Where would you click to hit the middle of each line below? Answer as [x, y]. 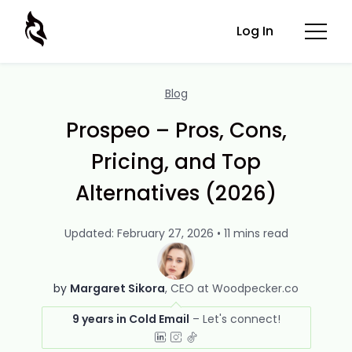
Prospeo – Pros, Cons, [176, 130]
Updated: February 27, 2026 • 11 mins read [176, 233]
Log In [255, 31]
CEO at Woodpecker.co [235, 288]
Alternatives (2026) [176, 193]
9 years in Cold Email [130, 319]
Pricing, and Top [176, 162]
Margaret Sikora [117, 288]
